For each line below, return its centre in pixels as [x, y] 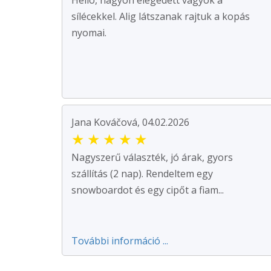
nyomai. [89, 32]
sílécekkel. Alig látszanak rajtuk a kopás [161, 16]
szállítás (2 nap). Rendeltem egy [142, 173]
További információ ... [120, 240]
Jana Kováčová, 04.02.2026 [130, 122]
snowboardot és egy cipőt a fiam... [148, 190]
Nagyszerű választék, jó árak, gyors [152, 157]
